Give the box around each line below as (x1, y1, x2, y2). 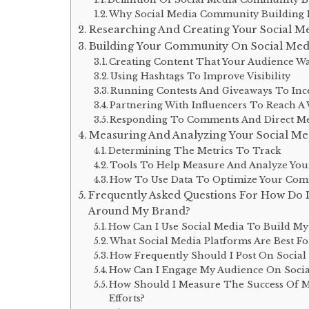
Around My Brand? (88, 204, 190, 217)
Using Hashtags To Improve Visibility (110, 70, 291, 82)
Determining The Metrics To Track (108, 144, 281, 157)
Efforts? (109, 292, 146, 304)
